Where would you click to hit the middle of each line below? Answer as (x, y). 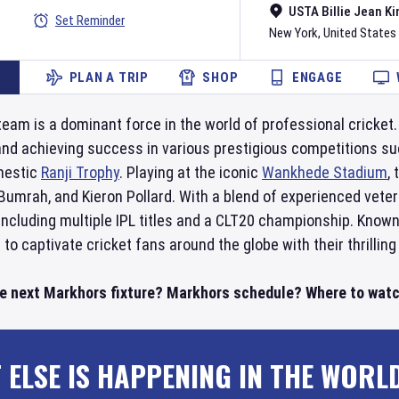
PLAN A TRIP (109, 77)
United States (360, 33)
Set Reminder (90, 20)
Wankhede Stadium (325, 172)
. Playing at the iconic (191, 172)
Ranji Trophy (80, 172)
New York (293, 33)
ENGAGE (317, 77)
